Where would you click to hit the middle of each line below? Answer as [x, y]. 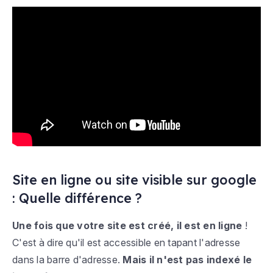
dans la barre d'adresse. [68, 260]
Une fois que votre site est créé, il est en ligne [127, 226]
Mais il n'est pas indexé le [187, 260]
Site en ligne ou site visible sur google [134, 180]
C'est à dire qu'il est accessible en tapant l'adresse [126, 243]
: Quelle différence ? [77, 198]
